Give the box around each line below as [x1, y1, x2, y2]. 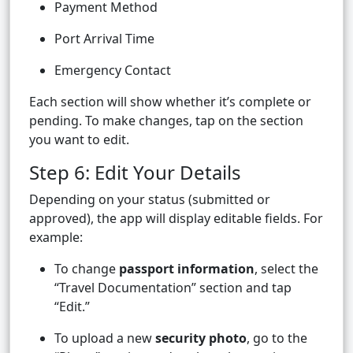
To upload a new [54, 329, 155, 347]
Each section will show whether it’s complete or [29, 93, 311, 111]
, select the [255, 260, 318, 278]
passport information [119, 260, 255, 278]
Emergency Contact [54, 61, 171, 80]
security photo [155, 329, 247, 347]
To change [54, 260, 119, 278]
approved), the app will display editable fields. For [29, 210, 323, 228]
